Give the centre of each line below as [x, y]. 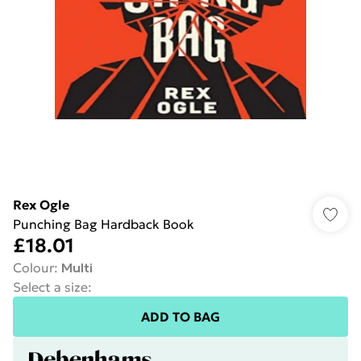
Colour [33, 268]
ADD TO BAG [180, 317]
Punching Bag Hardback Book [104, 224]
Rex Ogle [41, 205]
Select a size [50, 287]
